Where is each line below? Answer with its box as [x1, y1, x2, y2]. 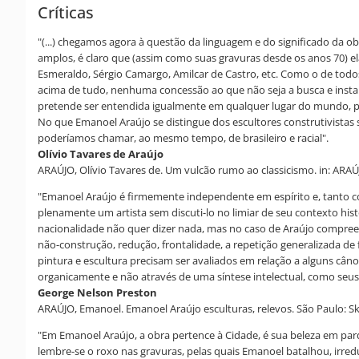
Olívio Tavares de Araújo [38, 146, 163, 161]
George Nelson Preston [38, 284, 157, 300]
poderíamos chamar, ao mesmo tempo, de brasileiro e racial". [38, 130, 329, 145]
